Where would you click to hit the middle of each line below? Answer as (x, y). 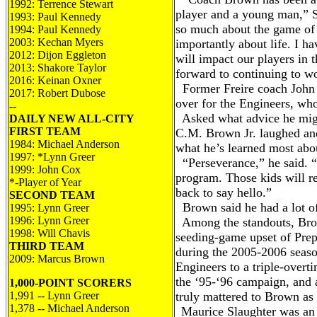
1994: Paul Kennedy (55, 29)
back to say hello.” (224, 192)
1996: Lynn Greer (49, 220)
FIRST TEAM (45, 131)
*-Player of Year (45, 182)
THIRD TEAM (47, 246)
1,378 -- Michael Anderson (69, 308)
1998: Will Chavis (50, 233)
